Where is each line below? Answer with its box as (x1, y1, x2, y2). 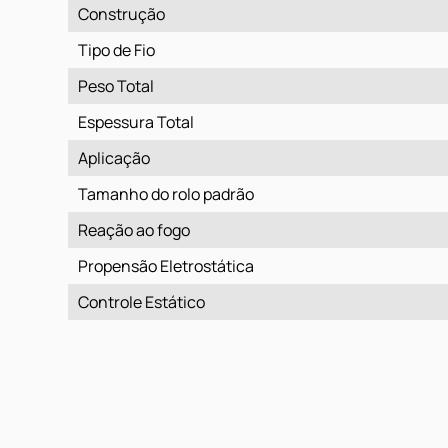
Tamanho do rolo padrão (77, 183, 254, 205)
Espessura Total (77, 111, 194, 133)
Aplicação (77, 147, 150, 169)
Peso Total (77, 75, 154, 97)
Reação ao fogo (77, 219, 190, 241)
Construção (77, 3, 165, 25)
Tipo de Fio (77, 39, 155, 61)
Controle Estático (77, 291, 205, 313)
